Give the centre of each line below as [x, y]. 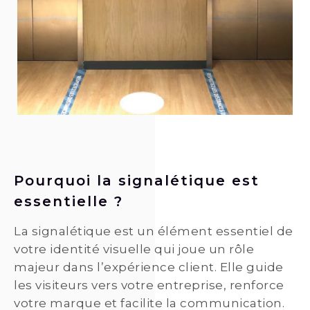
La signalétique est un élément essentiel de [154, 231]
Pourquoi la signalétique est [137, 181]
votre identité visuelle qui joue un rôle [134, 249]
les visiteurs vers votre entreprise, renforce [149, 285]
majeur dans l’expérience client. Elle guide [149, 267]
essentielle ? [69, 202]
